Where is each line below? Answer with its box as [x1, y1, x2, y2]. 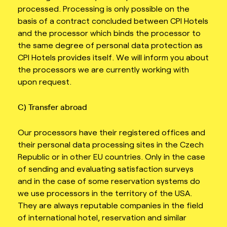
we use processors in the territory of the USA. [18, 187, 192, 198]
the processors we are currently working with [18, 64, 189, 74]
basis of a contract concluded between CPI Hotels [18, 16, 208, 26]
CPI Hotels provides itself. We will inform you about [18, 52, 209, 62]
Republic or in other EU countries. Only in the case [18, 151, 205, 161]
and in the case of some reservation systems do [18, 175, 200, 185]
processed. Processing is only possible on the [18, 4, 190, 14]
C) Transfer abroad [18, 101, 87, 112]
